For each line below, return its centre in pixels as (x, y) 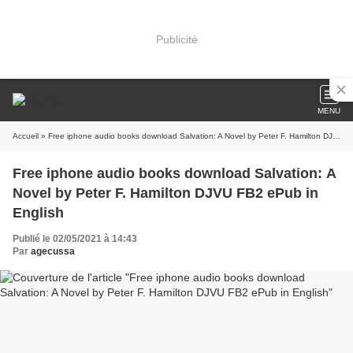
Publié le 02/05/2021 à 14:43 (75, 239)
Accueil (26, 136)
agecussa (53, 251)
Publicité (176, 39)
